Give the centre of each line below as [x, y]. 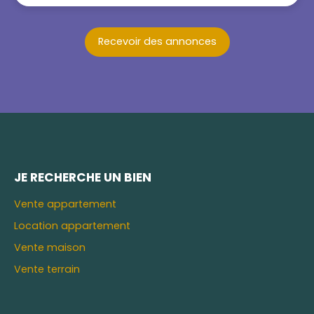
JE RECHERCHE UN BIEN [83, 177]
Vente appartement [65, 204]
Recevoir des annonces [157, 42]
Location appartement [72, 225]
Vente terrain [47, 269]
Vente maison [50, 247]
